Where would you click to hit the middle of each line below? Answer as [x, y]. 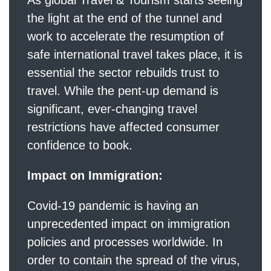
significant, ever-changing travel [112, 109]
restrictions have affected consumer [123, 127]
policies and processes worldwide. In [125, 242]
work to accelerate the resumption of [126, 36]
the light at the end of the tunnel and [125, 18]
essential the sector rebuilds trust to [123, 72]
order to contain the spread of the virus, [134, 260]
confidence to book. [80, 145]
